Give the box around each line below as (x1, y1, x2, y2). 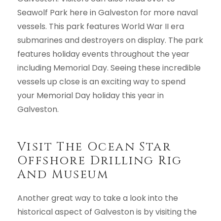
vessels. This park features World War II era (17, 20, 184, 32)
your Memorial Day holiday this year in (17, 89, 164, 101)
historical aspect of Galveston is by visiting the (17, 206, 197, 218)
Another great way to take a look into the (17, 192, 178, 204)
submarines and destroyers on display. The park (17, 34, 203, 46)
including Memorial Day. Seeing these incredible (17, 62, 201, 74)
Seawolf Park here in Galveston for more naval (17, 6, 198, 18)
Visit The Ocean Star (17, 139, 171, 155)
